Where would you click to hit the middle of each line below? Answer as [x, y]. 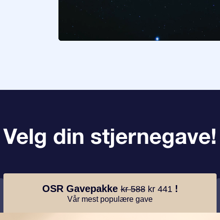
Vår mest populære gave [110, 199]
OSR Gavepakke [81, 188]
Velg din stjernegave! [110, 136]
